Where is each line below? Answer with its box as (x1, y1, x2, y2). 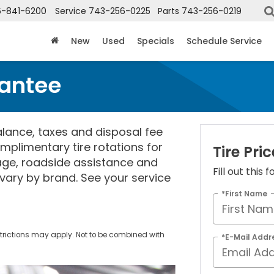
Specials (137, 35, 174, 48)
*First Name (221, 188, 267, 199)
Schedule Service (187, 35, 262, 48)
